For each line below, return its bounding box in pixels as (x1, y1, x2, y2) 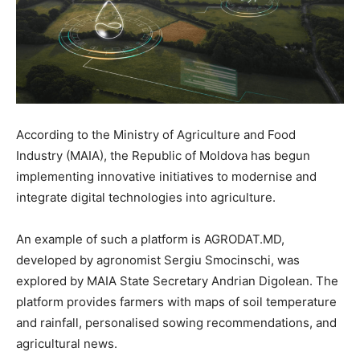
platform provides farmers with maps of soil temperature (16, 293, 337, 309)
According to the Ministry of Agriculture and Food (16, 126, 296, 142)
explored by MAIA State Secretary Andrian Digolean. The (16, 272, 338, 288)
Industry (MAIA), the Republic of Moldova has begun (16, 147, 310, 163)
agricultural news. (16, 335, 117, 351)
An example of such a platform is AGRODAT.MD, (16, 231, 284, 247)
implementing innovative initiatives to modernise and (16, 168, 317, 184)
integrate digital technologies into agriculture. (16, 189, 276, 205)
